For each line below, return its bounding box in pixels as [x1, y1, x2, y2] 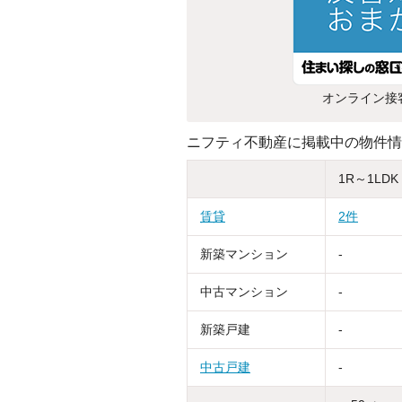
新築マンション [200, 246, 288, 261]
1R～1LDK [338, 170, 398, 186]
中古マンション [200, 284, 288, 299]
